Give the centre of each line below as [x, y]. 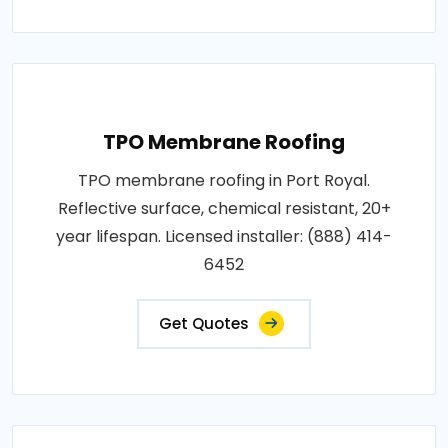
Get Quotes [204, 323]
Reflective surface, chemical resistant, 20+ [224, 208]
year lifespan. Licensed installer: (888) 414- [224, 236]
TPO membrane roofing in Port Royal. [224, 180]
